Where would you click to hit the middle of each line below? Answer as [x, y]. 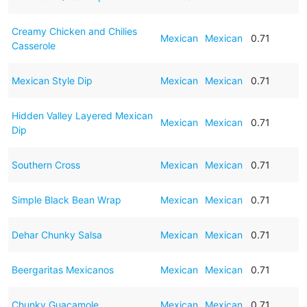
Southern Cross [46, 164]
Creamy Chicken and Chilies [74, 31]
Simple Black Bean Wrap [66, 199]
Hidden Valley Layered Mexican [82, 115]
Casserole [33, 45]
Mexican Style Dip [52, 80]
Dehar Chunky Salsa [57, 234]
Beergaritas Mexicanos [62, 269]
